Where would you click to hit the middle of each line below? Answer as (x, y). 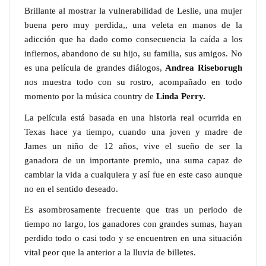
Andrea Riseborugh (204, 68)
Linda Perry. (180, 96)
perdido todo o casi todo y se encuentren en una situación (133, 238)
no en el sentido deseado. (71, 188)
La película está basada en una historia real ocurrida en (133, 117)
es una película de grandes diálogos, (95, 68)
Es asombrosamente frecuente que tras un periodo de (133, 210)
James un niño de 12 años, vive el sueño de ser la (133, 145)
